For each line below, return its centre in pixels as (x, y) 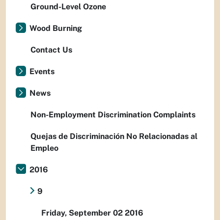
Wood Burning (56, 28)
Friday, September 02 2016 (92, 213)
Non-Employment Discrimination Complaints (113, 115)
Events (42, 72)
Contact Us (51, 50)
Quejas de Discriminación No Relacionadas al (114, 137)
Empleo (44, 148)
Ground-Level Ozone (68, 7)
